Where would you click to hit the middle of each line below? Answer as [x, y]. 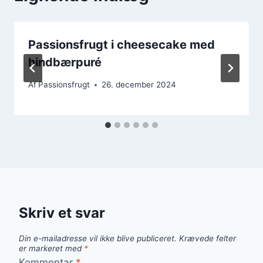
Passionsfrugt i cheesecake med [122, 44]
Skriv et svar [62, 213]
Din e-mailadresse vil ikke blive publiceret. [98, 239]
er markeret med [51, 249]
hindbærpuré [65, 62]
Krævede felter [208, 239]
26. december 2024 [139, 85]
